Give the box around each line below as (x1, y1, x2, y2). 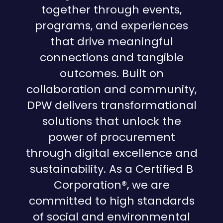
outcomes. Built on (59, 66, 164, 81)
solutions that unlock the (42, 113, 181, 129)
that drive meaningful (50, 34, 173, 49)
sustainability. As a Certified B (30, 161, 193, 177)
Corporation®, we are (53, 177, 170, 193)
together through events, (41, 2, 182, 17)
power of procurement (48, 129, 175, 145)
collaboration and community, (26, 82, 197, 97)
